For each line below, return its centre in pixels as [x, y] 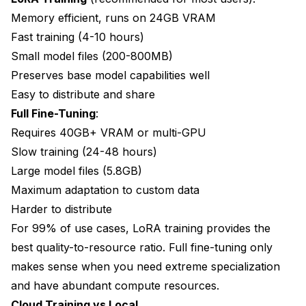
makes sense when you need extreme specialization [145, 266]
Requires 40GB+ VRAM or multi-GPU [109, 132]
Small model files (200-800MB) [92, 56]
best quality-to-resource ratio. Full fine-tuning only [142, 247]
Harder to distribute [61, 209]
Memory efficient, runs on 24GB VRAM [113, 17]
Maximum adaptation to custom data [105, 190]
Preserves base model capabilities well [110, 75]
